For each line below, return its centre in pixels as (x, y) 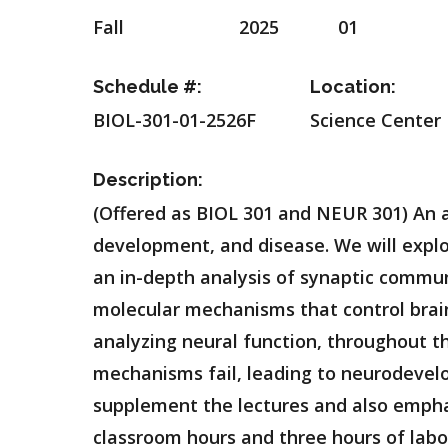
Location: (353, 86)
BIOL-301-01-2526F (174, 120)
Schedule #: (147, 86)
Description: (148, 179)
